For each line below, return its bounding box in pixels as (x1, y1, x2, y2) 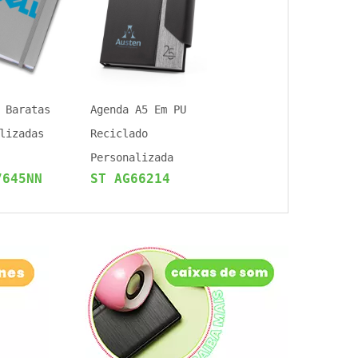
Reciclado (90, 127, 148, 140)
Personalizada (90, 151, 173, 164)
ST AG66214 (90, 171, 170, 186)
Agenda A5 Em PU (90, 103, 186, 116)
